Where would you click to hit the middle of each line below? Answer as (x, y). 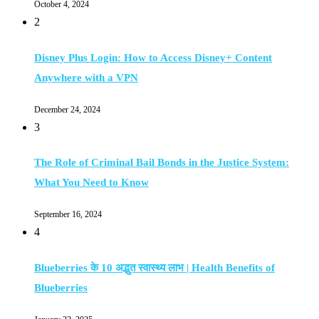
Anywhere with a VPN (86, 77)
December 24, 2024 (67, 109)
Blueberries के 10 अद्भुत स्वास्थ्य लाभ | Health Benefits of (155, 267)
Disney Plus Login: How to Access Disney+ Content (153, 57)
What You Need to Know (91, 183)
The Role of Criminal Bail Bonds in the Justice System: (162, 163)
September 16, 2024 (68, 215)
